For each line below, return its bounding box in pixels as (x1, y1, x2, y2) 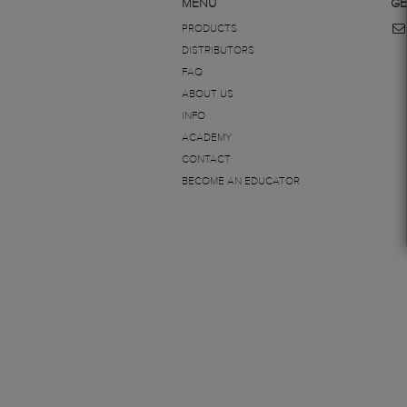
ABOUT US (181, 89, 233, 100)
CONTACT (181, 154, 231, 165)
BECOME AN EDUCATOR (181, 176, 300, 187)
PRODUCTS (181, 24, 237, 35)
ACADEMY (181, 133, 232, 144)
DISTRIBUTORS (181, 45, 254, 56)
